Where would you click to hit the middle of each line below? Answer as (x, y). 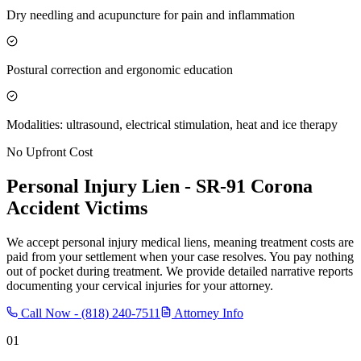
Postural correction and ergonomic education (120, 69)
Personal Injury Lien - (101, 186)
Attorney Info (207, 313)
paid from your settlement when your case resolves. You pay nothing (180, 256)
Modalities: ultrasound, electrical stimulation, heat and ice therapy (172, 124)
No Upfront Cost (50, 151)
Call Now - (50, 313)
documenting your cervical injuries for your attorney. (140, 285)
